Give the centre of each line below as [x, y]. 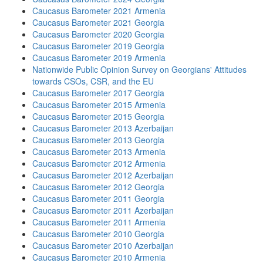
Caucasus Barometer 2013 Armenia [99, 151]
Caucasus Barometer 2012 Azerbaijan [103, 175]
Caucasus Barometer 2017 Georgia [98, 93]
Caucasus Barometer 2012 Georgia [98, 187]
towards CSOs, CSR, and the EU [93, 81]
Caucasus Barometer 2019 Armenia [99, 58]
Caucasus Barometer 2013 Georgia [98, 140]
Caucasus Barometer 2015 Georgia [98, 116]
